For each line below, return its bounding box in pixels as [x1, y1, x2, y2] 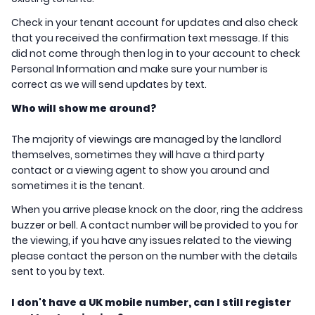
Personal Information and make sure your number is [11, 62, 268, 77]
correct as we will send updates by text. [11, 77, 207, 92]
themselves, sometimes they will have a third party [11, 148, 264, 162]
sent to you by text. [11, 264, 105, 279]
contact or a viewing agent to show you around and [11, 163, 269, 178]
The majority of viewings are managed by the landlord [11, 132, 281, 147]
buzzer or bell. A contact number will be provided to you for [11, 218, 298, 233]
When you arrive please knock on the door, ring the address [11, 202, 303, 217]
